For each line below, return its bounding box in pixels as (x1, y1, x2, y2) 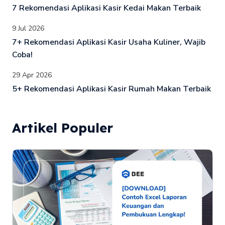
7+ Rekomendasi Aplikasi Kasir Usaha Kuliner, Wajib (12, 36, 205, 48)
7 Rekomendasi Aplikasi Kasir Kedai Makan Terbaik (12, 2, 201, 14)
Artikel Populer (12, 120, 113, 137)
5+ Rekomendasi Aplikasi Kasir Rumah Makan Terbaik (12, 83, 211, 94)
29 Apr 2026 (12, 70, 52, 80)
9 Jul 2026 (12, 23, 44, 33)
